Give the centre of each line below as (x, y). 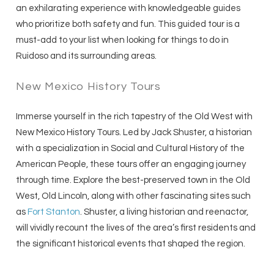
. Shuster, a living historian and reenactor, (165, 212)
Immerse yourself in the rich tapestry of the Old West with (135, 117)
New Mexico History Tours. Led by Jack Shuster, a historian (134, 133)
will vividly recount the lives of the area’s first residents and (136, 228)
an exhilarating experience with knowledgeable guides (128, 9)
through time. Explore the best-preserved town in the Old (133, 180)
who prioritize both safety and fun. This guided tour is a (128, 24)
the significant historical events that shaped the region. (132, 244)
